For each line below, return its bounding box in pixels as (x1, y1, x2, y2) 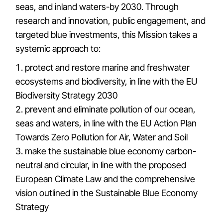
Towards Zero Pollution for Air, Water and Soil (15, 132, 188, 142)
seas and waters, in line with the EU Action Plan (15, 118, 197, 128)
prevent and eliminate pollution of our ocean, (25, 104, 196, 114)
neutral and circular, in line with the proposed (15, 160, 187, 170)
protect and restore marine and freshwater (25, 62, 190, 73)
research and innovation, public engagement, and (15, 15, 206, 26)
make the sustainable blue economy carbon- (25, 146, 197, 156)
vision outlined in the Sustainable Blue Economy (15, 188, 198, 198)
